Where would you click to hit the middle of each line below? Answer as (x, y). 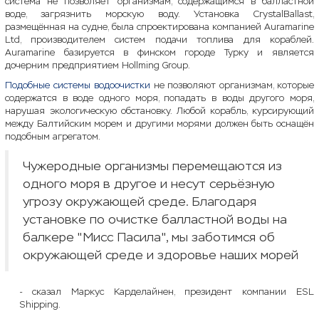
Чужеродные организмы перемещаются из (152, 166)
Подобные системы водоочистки (78, 85)
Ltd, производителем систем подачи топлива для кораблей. (159, 40)
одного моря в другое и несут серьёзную (149, 184)
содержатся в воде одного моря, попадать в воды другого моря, (159, 98)
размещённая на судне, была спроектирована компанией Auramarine (159, 27)
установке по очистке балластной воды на (155, 219)
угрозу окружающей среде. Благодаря (140, 202)
